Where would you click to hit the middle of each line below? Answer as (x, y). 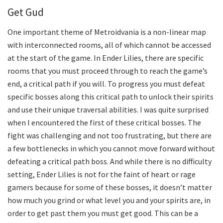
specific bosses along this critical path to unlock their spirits (111, 96)
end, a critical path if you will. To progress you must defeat (106, 83)
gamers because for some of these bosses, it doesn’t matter (110, 187)
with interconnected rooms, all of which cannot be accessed (109, 45)
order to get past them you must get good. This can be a (103, 213)
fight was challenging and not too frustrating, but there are (110, 135)
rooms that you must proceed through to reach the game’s (108, 70)
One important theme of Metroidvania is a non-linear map (107, 32)
